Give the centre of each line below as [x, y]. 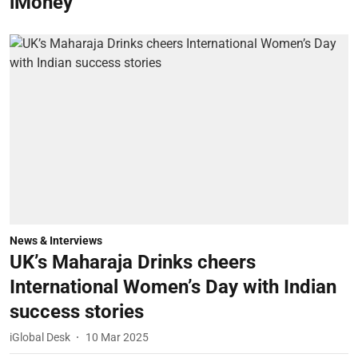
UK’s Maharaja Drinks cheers [133, 262]
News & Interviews [56, 241]
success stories [77, 312]
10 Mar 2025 [117, 337]
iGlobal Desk [40, 337]
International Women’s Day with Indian [173, 287]
